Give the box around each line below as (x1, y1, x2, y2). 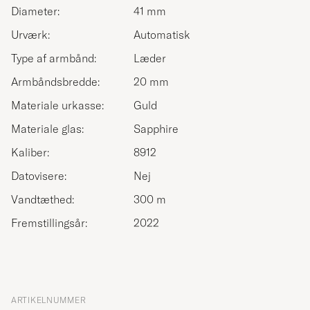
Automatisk (134, 28, 190, 42)
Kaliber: (11, 145, 49, 160)
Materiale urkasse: (11, 98, 104, 113)
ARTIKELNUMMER (11, 295, 86, 306)
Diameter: (11, 4, 60, 19)
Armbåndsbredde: (11, 75, 100, 89)
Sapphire (134, 122, 179, 136)
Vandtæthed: (11, 192, 74, 207)
